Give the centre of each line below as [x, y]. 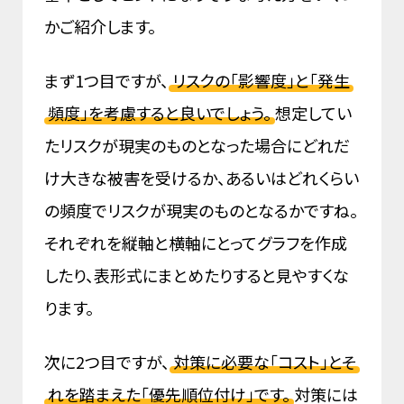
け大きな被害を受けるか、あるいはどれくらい [202, 178]
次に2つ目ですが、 [107, 362]
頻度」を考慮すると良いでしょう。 [160, 113]
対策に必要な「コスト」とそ [265, 362]
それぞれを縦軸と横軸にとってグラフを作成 [196, 243]
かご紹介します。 [102, 27]
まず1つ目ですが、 [106, 81]
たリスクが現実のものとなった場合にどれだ [197, 146]
